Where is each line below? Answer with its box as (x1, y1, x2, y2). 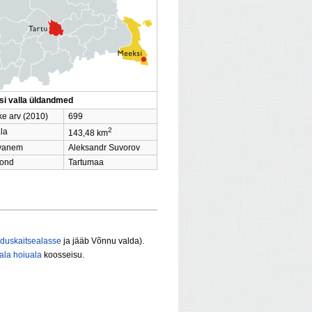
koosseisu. (42, 250, 84, 260)
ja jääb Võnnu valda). (61, 236, 144, 247)
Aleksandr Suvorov (68, 143, 140, 153)
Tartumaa (68, 157, 104, 168)
